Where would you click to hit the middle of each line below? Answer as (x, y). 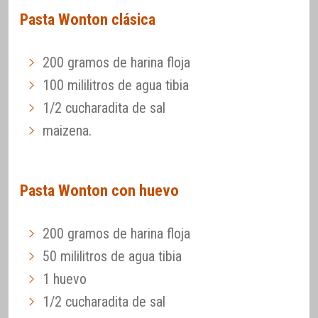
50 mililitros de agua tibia (112, 256)
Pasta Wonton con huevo (99, 190)
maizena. (67, 131)
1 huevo (65, 279)
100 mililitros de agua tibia (116, 86)
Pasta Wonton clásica (88, 20)
